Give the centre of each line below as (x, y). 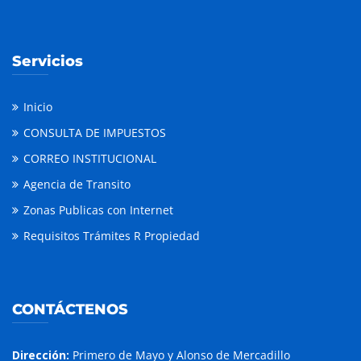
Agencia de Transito (77, 184)
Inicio (38, 106)
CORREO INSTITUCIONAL (90, 158)
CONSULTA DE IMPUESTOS (95, 132)
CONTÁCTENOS (70, 309)
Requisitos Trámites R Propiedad (112, 235)
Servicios (48, 61)
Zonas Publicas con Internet (98, 210)
